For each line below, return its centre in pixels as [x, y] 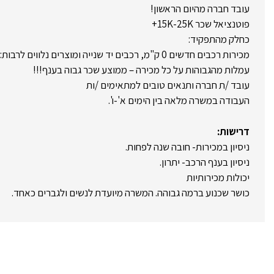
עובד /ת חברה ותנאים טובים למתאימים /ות [168, 85]
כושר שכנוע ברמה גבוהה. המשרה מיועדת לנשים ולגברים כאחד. [131, 192]
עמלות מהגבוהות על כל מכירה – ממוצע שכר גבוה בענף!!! [141, 70]
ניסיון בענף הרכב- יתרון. [205, 162]
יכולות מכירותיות [218, 177]
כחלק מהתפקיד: [219, 39]
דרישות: [233, 131]
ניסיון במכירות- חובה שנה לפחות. [187, 146]
